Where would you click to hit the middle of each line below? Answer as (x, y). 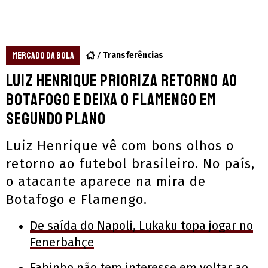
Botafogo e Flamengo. (77, 199)
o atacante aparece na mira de (106, 181)
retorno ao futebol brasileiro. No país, (130, 163)
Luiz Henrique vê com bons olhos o (120, 145)
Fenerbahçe (62, 242)
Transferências (133, 55)
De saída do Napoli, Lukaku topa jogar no (141, 225)
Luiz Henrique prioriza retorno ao (122, 80)
